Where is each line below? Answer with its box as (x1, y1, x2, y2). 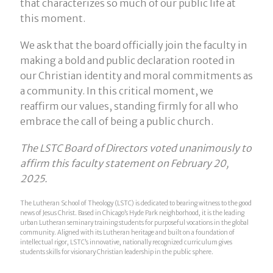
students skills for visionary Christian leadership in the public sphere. (19, 247, 213, 256)
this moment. (19, 12, 85, 25)
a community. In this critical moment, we (19, 85, 213, 97)
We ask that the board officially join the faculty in (19, 39, 247, 52)
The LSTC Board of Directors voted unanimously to (19, 142, 252, 155)
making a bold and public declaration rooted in (19, 54, 235, 67)
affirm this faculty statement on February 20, (19, 157, 229, 170)
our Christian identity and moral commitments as (19, 69, 253, 82)
